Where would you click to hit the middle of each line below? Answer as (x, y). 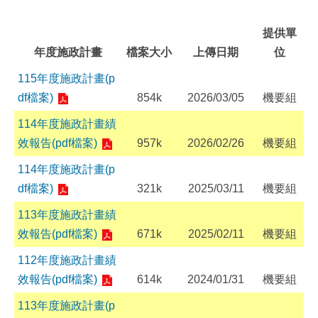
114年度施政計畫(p (66, 169)
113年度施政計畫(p (66, 306)
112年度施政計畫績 (67, 260)
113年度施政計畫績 (67, 215)
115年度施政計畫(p (66, 78)
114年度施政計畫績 (67, 124)
